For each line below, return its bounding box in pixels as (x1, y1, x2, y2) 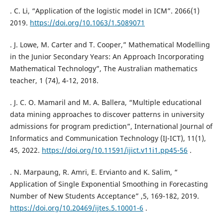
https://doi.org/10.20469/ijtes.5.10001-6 (9, 203, 143, 213)
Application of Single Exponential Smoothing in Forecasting (9, 179, 208, 189)
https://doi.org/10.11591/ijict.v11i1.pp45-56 (41, 145, 188, 155)
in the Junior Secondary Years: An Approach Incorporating (9, 52, 204, 62)
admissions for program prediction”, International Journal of (9, 121, 213, 131)
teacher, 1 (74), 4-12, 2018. (9, 76, 99, 86)
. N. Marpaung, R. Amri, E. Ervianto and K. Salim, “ (9, 167, 178, 177)
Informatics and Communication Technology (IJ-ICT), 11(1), (9, 133, 206, 143)
